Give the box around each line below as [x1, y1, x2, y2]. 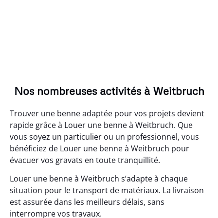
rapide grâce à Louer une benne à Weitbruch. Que [10, 119, 193, 130]
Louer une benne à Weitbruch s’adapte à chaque [10, 173, 188, 184]
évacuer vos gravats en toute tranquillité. [10, 154, 160, 165]
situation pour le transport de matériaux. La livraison [10, 184, 204, 196]
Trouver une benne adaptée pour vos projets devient [10, 108, 204, 119]
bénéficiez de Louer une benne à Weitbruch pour [10, 143, 189, 154]
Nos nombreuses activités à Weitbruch [14, 84, 204, 97]
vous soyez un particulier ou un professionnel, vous [10, 131, 199, 142]
